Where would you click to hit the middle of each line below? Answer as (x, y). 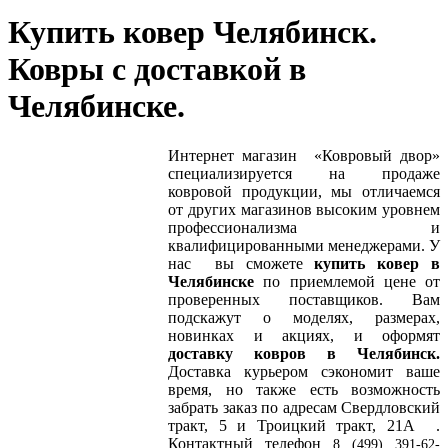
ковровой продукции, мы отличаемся (304, 191)
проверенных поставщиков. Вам (304, 299)
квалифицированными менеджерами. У (304, 245)
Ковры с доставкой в (157, 69)
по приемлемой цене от (347, 281)
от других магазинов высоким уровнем (304, 209)
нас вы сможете (241, 263)
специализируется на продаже (304, 173)
